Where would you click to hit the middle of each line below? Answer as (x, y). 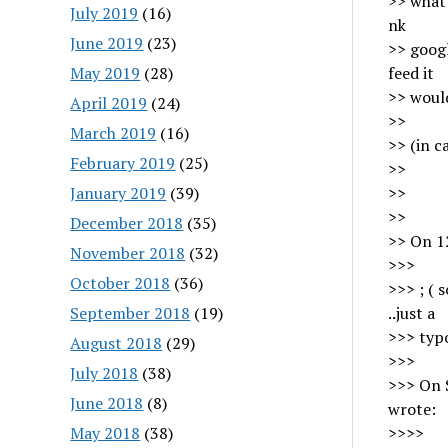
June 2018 (107, 402)
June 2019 (107, 42)
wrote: (411, 409)
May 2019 (105, 72)
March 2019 (113, 132)
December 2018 (127, 222)
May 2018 (105, 432)
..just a (411, 313)
